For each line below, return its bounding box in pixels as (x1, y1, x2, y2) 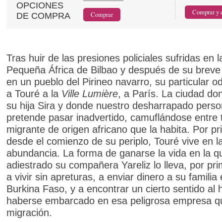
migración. (6, 207, 52, 218)
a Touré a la (6, 88, 61, 99)
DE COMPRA (16, 10, 70, 21)
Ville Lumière (61, 88, 118, 99)
